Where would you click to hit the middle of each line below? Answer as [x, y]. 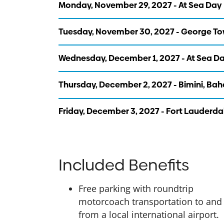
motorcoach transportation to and [150, 201]
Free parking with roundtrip [136, 188]
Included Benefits [124, 165]
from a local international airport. [149, 214]
